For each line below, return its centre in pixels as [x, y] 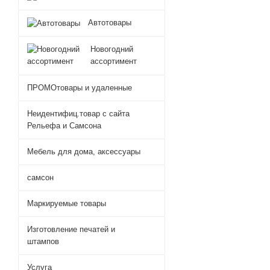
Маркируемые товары [67, 203]
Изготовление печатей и [71, 229]
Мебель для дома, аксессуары [84, 152]
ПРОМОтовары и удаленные [80, 88]
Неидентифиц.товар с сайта [78, 114]
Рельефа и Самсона [64, 126]
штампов [43, 241]
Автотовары [110, 23]
